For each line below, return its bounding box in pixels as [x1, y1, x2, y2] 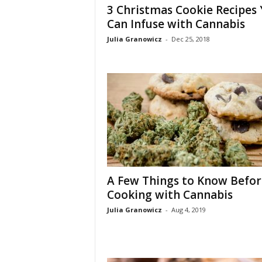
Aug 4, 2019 [171, 205, 206, 214]
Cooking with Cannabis [106, 187, 233, 202]
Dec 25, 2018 [171, 35, 210, 43]
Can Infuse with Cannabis [106, 16, 245, 32]
